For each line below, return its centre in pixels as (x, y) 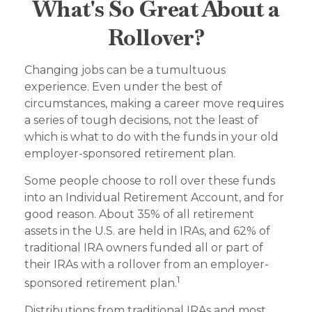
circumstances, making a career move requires (154, 103)
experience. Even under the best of (123, 87)
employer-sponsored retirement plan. (130, 154)
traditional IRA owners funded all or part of (144, 248)
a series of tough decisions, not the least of (141, 120)
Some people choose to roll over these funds (150, 181)
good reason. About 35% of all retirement (139, 214)
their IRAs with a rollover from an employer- (147, 264)
